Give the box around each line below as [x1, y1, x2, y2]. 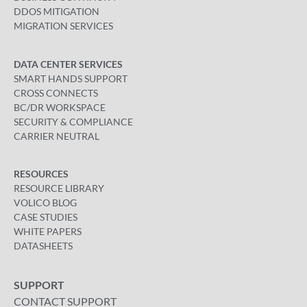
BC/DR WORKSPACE [14, 101, 106, 113]
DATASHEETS [14, 240, 73, 252]
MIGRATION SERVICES [14, 20, 113, 32]
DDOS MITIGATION [14, 5, 99, 18]
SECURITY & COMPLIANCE [14, 115, 133, 127]
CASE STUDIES [14, 211, 77, 223]
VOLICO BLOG [14, 197, 77, 209]
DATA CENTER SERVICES [14, 58, 123, 70]
